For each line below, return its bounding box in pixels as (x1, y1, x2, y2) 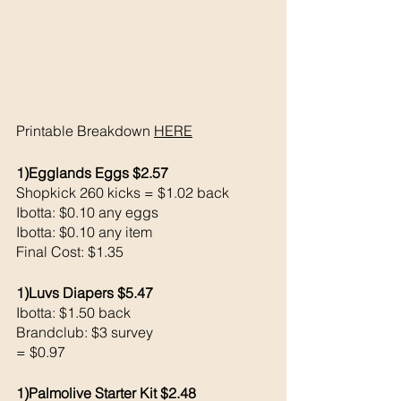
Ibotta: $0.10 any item (16, 222, 156, 241)
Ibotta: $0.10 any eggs (16, 202, 158, 221)
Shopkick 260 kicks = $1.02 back (16, 183, 233, 201)
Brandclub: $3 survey (16, 322, 157, 341)
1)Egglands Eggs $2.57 (16, 163, 168, 182)
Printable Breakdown (16, 121, 154, 140)
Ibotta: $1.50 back (16, 303, 134, 321)
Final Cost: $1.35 (16, 242, 124, 260)
